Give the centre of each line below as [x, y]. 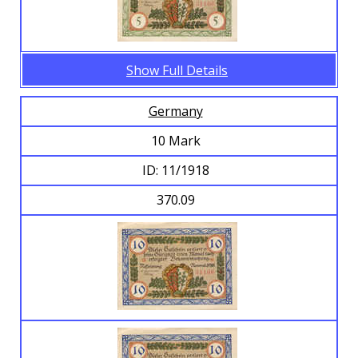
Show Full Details [177, 71]
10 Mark [177, 141]
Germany [175, 111]
